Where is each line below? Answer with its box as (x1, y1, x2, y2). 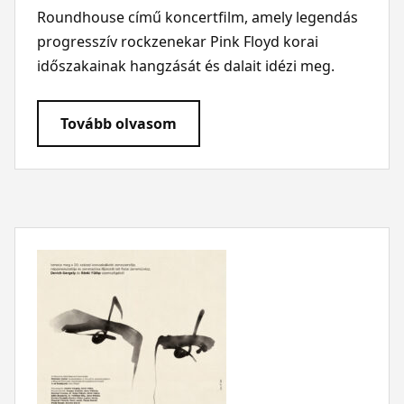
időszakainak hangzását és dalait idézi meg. (36, 55, 335, 76)
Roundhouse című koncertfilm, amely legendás (36, 6, 358, 27)
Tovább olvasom (60, 113, 177, 133)
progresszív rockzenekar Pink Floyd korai (36, 31, 318, 51)
